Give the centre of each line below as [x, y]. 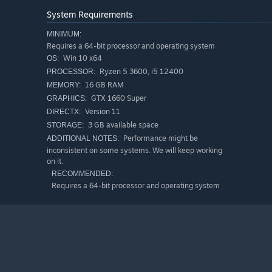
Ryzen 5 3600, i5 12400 [141, 72]
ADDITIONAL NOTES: [83, 139]
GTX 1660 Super [118, 98]
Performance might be [160, 138]
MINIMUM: [64, 34]
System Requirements [90, 15]
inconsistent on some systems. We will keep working [134, 151]
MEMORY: [64, 85]
